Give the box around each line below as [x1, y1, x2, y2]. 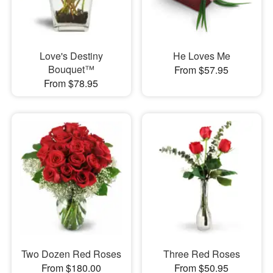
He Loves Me [172, 48, 230, 63]
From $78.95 [44, 76, 99, 90]
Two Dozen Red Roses [21, 247, 121, 261]
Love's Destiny [39, 48, 103, 63]
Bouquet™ [48, 62, 94, 76]
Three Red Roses [163, 247, 240, 261]
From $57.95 [174, 62, 229, 77]
